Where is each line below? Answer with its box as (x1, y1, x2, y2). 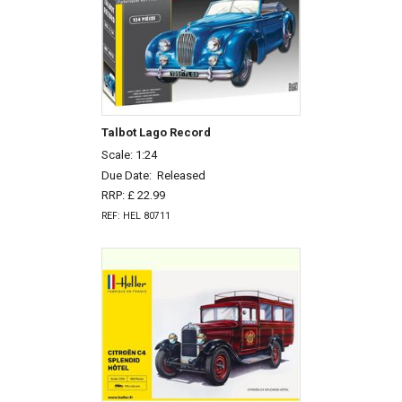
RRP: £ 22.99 (100, 188, 165, 203)
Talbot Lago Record (100, 126, 211, 140)
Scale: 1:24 (100, 147, 157, 162)
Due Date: (100, 168, 157, 182)
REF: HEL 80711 (100, 210, 170, 223)
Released (156, 168, 205, 182)
